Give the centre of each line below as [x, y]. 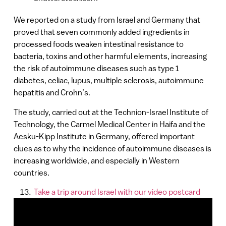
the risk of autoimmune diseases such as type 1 [96, 68]
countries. [31, 172]
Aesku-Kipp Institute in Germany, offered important [104, 136]
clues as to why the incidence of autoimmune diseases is [112, 148]
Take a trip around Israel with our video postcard [118, 192]
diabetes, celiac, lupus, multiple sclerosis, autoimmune [108, 80]
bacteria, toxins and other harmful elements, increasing [110, 56]
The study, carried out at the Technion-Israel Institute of [111, 112]
